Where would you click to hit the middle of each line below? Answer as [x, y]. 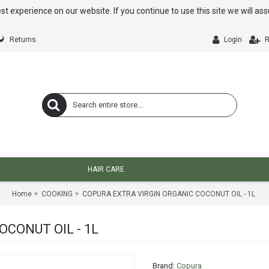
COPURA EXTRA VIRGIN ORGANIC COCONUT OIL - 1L [168, 194]
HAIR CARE [106, 169]
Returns [23, 40]
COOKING [57, 194]
